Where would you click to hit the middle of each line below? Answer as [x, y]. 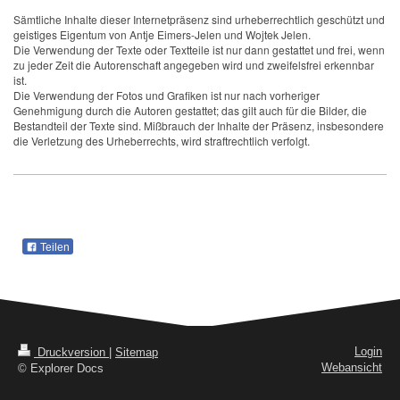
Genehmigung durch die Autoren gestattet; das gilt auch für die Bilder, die [190, 111]
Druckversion [71, 353]
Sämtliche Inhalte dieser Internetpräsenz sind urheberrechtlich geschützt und [199, 20]
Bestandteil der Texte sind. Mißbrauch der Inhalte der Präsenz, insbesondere [199, 126]
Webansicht [352, 368]
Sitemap [137, 353]
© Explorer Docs [61, 369]
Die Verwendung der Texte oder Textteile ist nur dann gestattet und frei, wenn [199, 50]
